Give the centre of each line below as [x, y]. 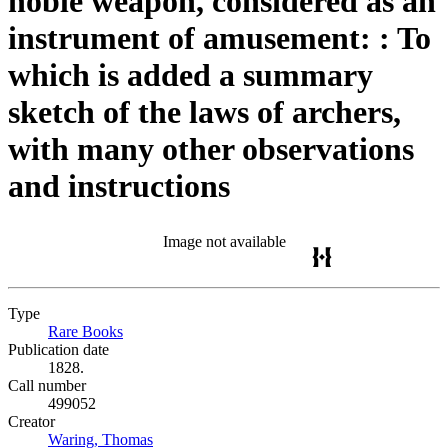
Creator [31, 421]
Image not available [224, 241]
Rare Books [85, 331]
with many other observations [211, 149]
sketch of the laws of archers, [204, 112]
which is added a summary [190, 75]
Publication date [58, 349]
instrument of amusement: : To [219, 38]
